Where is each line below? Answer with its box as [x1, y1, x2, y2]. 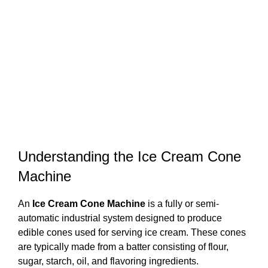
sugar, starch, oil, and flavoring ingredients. [18, 256, 199, 267]
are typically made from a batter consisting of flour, [18, 242, 229, 252]
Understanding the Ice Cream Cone [18, 148, 241, 165]
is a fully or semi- [145, 199, 219, 209]
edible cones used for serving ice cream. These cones [18, 227, 246, 238]
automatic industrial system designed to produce [18, 213, 222, 224]
